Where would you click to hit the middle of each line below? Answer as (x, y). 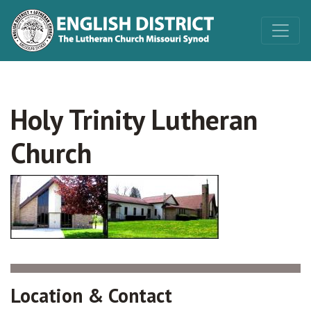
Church (51, 153)
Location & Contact (91, 295)
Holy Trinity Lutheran (134, 119)
